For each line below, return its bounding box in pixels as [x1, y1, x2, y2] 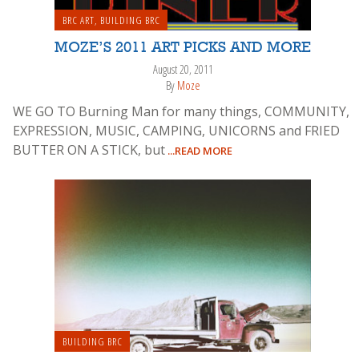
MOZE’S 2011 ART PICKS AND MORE [54, 39, 311, 56]
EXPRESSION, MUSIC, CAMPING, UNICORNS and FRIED [13, 121, 340, 139]
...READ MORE [165, 143, 232, 158]
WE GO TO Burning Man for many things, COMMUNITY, [13, 102, 349, 120]
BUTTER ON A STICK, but [13, 140, 165, 159]
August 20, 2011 [152, 61, 213, 77]
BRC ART [62, 12, 95, 27]
